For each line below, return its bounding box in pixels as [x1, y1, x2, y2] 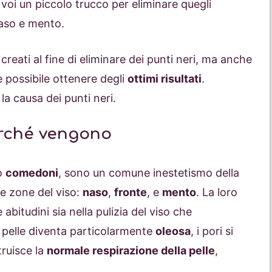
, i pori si [191, 225, 233, 238]
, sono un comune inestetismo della [58, 166, 239, 180]
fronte [114, 186, 147, 199]
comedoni [5, 166, 58, 180]
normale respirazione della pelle [47, 244, 215, 257]
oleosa [155, 225, 191, 238]
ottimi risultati [127, 72, 202, 86]
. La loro [196, 186, 237, 199]
